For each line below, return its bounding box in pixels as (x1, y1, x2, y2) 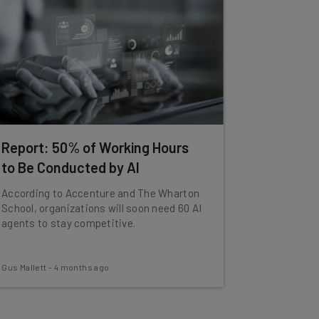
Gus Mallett (1, 262, 47, 272)
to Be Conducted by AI (1, 159, 140, 176)
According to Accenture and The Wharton (1, 187, 200, 199)
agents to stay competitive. (1, 216, 136, 229)
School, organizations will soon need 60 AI (1, 202, 202, 214)
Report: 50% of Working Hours (1, 139, 189, 156)
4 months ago (53, 262, 110, 272)
